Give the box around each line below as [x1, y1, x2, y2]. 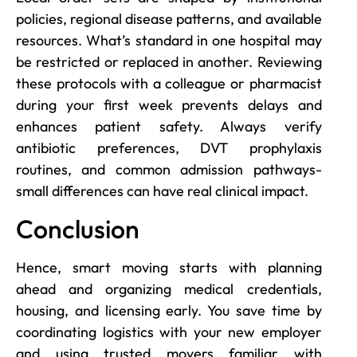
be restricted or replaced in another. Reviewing [16, 53, 322, 72]
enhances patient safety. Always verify [16, 117, 322, 136]
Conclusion [16, 212, 139, 245]
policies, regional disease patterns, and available [16, 10, 322, 29]
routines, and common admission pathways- [16, 160, 322, 179]
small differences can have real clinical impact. [16, 182, 308, 201]
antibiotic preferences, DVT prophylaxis [16, 139, 322, 158]
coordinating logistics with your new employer [16, 322, 322, 341]
